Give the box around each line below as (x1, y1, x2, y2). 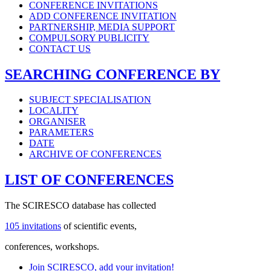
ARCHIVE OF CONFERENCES (29, 149, 162, 160)
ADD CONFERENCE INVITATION (29, 10, 177, 21)
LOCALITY (29, 105, 79, 116)
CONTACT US (29, 43, 91, 54)
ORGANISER (29, 116, 86, 127)
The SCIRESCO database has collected (5, 200, 156, 211)
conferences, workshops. (5, 241, 99, 252)
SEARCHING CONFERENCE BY (5, 66, 220, 82)
